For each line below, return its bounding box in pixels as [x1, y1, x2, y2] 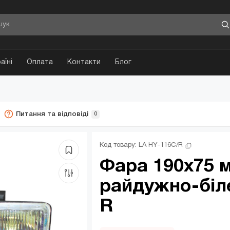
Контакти [67, 59, 101, 66]
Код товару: [100, 142, 139, 148]
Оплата [27, 59, 53, 66]
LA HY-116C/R [139, 142, 183, 148]
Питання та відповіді [16, 111, 89, 117]
